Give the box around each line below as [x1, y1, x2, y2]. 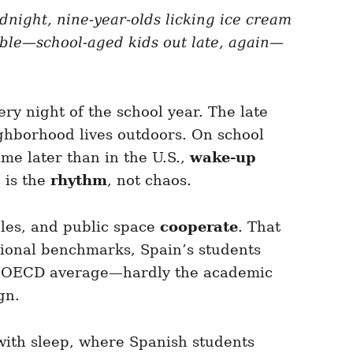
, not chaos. [107, 171, 191, 188]
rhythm [50, 171, 107, 188]
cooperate [160, 217, 238, 235]
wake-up [190, 148, 256, 165]
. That [238, 217, 281, 235]
